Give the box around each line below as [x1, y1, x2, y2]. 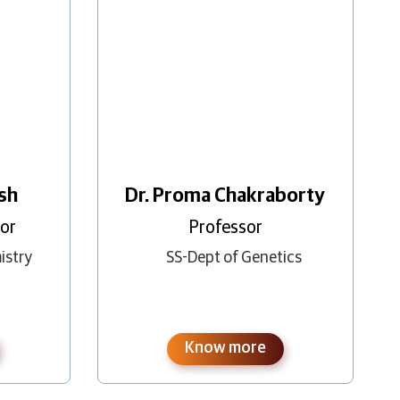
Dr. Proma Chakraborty [125, 186, 326, 206]
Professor [187, 218, 262, 237]
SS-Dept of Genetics [165, 249, 302, 266]
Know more [184, 339, 266, 356]
